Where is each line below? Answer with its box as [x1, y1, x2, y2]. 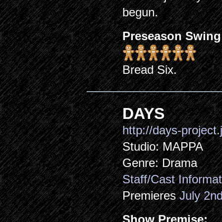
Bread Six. [122, 63, 177, 76]
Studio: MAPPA [122, 140, 204, 153]
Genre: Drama [122, 156, 198, 169]
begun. [122, 5, 159, 19]
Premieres [122, 189, 180, 202]
